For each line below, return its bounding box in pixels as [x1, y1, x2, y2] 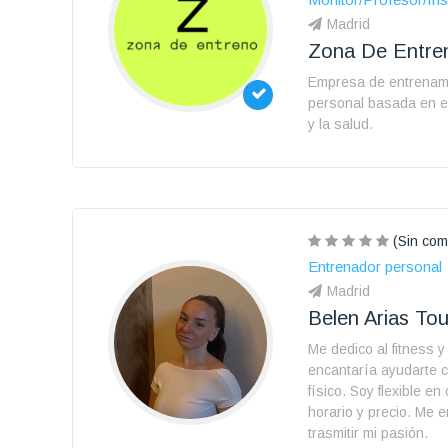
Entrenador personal [308, 258, 442, 275]
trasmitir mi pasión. [308, 425, 428, 441]
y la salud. [308, 116, 373, 132]
